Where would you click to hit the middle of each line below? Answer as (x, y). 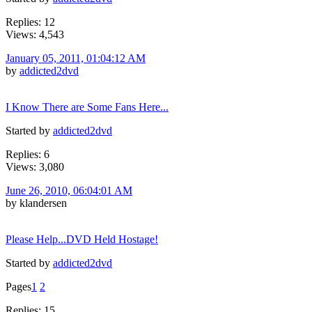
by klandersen (36, 203)
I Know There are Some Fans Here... (87, 107)
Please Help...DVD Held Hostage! (82, 239)
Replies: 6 (28, 154)
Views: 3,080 (35, 166)
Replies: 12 (30, 22)
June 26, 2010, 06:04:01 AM (69, 190)
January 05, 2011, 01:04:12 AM (76, 58)
